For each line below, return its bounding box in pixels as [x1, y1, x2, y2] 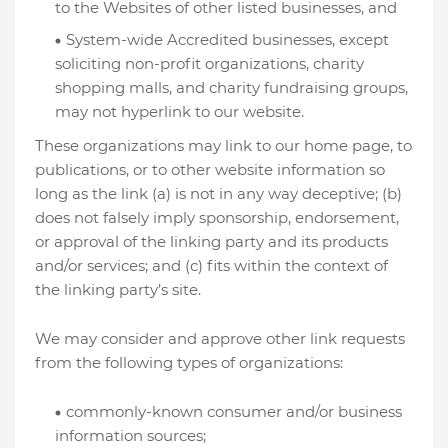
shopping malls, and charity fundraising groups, [55, 78, 408, 97]
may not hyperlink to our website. [55, 102, 304, 121]
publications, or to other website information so [35, 160, 385, 179]
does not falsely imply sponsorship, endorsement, [35, 208, 399, 227]
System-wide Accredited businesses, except [66, 30, 389, 49]
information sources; [55, 426, 206, 445]
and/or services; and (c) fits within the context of [35, 256, 388, 275]
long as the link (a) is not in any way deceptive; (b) [35, 184, 402, 203]
